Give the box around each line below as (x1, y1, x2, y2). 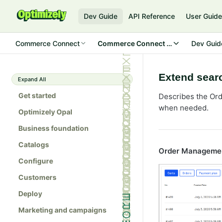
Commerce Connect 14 (98, 39, 174, 48)
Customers (18, 173, 56, 181)
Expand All (18, 76, 46, 83)
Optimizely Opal (18, 108, 72, 116)
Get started (18, 91, 56, 100)
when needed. (159, 103, 209, 112)
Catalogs (18, 140, 49, 149)
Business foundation (18, 124, 89, 132)
